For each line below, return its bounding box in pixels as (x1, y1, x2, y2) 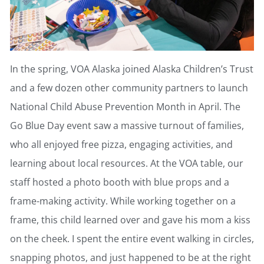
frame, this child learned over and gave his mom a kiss (10, 213, 250, 227)
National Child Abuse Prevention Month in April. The (10, 100, 240, 114)
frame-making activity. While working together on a (10, 194, 236, 208)
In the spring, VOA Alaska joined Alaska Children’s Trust (10, 62, 253, 76)
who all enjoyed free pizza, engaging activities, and (10, 138, 233, 151)
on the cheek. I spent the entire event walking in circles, (10, 232, 254, 246)
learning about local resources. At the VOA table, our (10, 157, 243, 170)
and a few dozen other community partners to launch (10, 81, 248, 95)
